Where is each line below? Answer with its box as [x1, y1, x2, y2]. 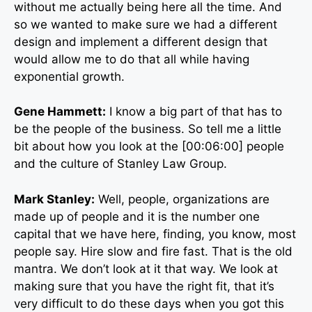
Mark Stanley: [14, 192, 95, 206]
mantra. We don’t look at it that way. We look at [14, 261, 278, 276]
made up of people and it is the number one [14, 209, 260, 224]
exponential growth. [14, 69, 125, 84]
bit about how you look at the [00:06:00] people [14, 139, 284, 154]
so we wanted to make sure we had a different [14, 17, 277, 31]
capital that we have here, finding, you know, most [14, 226, 296, 241]
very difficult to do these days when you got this [14, 296, 284, 311]
